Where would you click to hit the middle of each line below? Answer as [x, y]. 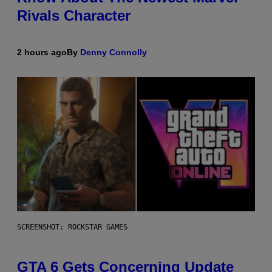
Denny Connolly [114, 53]
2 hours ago [42, 53]
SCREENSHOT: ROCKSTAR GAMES [72, 227]
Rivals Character [74, 16]
